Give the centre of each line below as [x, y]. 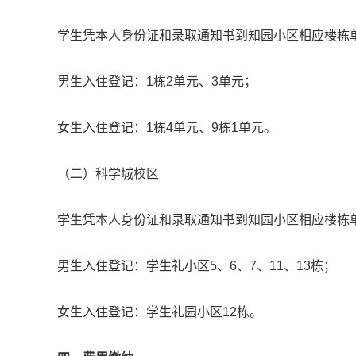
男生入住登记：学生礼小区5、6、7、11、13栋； [197, 266]
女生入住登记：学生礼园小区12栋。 [160, 312]
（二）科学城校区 [108, 174]
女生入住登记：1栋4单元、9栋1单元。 [167, 128]
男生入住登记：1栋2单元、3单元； [157, 82]
